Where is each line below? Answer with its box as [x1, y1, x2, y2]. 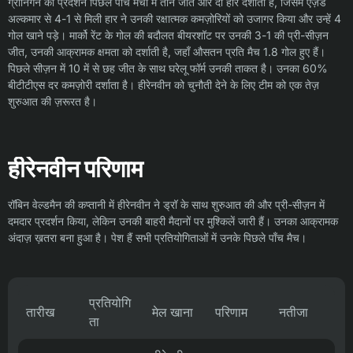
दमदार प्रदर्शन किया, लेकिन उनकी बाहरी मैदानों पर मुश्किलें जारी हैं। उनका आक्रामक [8, 214, 338, 228]
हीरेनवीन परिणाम [8, 154, 143, 183]
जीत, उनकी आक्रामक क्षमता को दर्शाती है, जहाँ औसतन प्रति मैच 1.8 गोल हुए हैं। [8, 45, 325, 58]
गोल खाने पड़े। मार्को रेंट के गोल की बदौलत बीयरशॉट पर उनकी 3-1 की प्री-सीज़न [8, 28, 329, 42]
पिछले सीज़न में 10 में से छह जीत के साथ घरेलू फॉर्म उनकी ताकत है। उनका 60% [8, 61, 328, 75]
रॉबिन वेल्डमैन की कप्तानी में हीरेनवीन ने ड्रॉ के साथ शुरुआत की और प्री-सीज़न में [8, 198, 325, 211]
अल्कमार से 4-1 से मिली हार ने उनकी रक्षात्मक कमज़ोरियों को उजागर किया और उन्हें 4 [8, 12, 341, 25]
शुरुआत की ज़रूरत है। [8, 95, 97, 108]
